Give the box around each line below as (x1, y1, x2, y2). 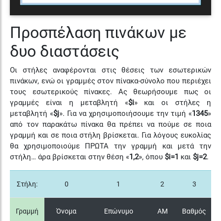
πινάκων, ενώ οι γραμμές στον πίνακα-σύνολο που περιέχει (10, 76, 211, 86)
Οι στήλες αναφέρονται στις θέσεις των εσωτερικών (10, 66, 211, 75)
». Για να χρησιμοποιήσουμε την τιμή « (59, 109, 192, 118)
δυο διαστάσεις (10, 42, 119, 61)
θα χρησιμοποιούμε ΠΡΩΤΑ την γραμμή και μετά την (10, 142, 211, 151)
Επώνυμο (104, 207, 133, 216)
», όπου (139, 152, 165, 162)
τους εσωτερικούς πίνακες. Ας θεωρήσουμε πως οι (10, 87, 211, 97)
